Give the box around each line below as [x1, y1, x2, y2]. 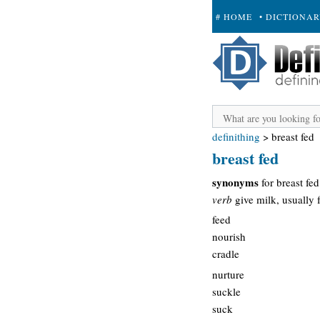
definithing [212, 129, 260, 144]
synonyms [212, 174, 259, 190]
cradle [212, 246, 239, 261]
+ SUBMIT [216, 44, 261, 55]
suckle [212, 284, 241, 299]
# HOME [216, 11, 252, 22]
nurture [212, 266, 244, 281]
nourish [212, 229, 246, 244]
